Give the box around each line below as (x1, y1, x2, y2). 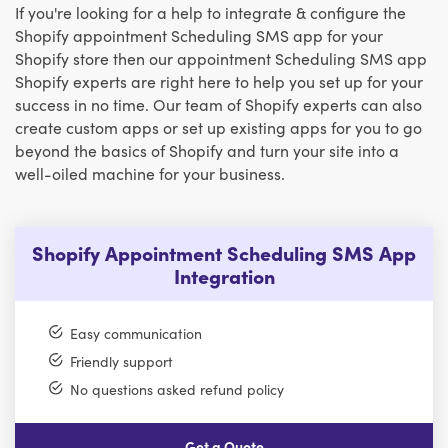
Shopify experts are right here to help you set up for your (15, 70, 423, 92)
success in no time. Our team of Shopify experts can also (15, 93, 422, 115)
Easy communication (69, 323, 202, 344)
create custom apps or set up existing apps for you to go (15, 116, 422, 138)
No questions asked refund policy (69, 379, 284, 400)
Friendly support (69, 351, 173, 372)
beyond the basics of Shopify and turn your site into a (15, 139, 399, 161)
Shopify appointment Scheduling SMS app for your (15, 24, 383, 46)
